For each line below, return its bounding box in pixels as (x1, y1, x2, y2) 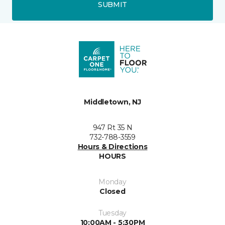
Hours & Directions (77, 142, 148, 151)
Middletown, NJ (84, 97, 141, 106)
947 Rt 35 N (92, 123, 133, 132)
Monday (98, 177, 127, 186)
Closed (99, 187, 126, 196)
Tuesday (98, 208, 127, 217)
